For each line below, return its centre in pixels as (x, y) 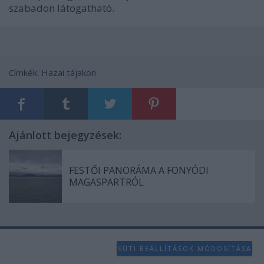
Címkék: (25, 73)
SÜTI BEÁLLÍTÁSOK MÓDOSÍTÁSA (184, 248)
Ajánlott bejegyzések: (65, 135)
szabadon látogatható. (62, 8)
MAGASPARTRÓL (106, 182)
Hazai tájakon (69, 73)
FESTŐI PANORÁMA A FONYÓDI (139, 171)
